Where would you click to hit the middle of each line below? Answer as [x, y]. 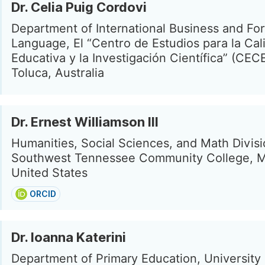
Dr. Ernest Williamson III [85, 122]
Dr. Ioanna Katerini [69, 237]
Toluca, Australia [58, 73]
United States [49, 173]
